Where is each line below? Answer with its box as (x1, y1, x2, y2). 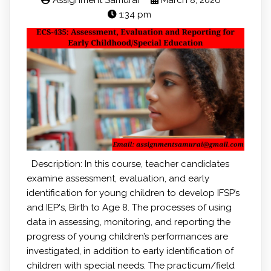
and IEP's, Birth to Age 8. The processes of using (26, 201, 232, 213)
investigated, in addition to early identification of (26, 245, 233, 256)
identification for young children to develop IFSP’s (26, 187, 240, 198)
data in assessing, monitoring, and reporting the (26, 216, 230, 227)
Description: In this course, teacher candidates (26, 158, 229, 169)
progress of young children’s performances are (26, 230, 228, 242)
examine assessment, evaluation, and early (26, 172, 209, 184)
